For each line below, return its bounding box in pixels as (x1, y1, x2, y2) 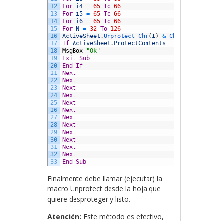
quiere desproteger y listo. (47, 194, 131, 204)
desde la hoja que (104, 184, 161, 193)
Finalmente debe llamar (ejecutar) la (47, 174, 163, 183)
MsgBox (62, 47, 83, 54)
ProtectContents (114, 40, 166, 47)
